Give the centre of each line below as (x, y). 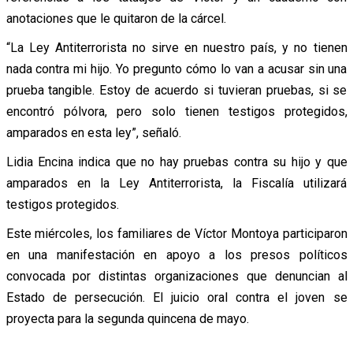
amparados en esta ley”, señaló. (93, 132)
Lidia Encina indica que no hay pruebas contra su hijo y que (176, 162)
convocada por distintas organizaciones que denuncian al (176, 276)
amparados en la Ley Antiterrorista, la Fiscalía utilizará (176, 183)
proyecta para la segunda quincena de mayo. (127, 318)
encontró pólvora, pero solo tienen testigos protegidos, (176, 111)
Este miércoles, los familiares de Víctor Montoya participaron (176, 233)
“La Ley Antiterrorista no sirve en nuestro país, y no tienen (176, 47)
